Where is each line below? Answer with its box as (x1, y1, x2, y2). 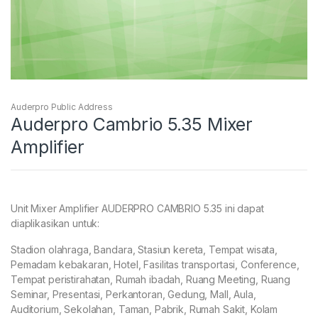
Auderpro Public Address (11, 101, 113, 112)
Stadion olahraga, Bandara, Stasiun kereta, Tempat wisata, (11, 243, 278, 256)
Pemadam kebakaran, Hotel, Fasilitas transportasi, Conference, (11, 258, 300, 270)
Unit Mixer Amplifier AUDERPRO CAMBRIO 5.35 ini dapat (11, 202, 264, 214)
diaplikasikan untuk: (11, 216, 100, 229)
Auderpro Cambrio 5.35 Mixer (11, 113, 253, 135)
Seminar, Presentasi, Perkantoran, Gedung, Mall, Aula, (11, 287, 256, 300)
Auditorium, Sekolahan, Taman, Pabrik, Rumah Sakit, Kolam (11, 302, 278, 315)
